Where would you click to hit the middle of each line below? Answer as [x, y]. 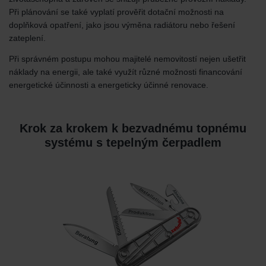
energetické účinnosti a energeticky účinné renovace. [109, 85]
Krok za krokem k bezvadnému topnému [133, 128]
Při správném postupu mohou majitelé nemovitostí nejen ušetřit [127, 58]
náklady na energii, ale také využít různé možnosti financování [126, 72]
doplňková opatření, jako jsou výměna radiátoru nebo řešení [122, 25]
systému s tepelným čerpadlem [133, 142]
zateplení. [27, 38]
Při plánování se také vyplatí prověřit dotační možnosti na [116, 12]
